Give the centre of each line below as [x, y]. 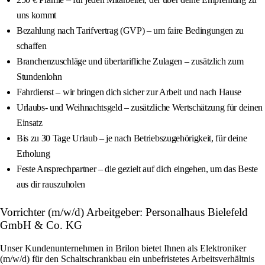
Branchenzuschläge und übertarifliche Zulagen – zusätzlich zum [130, 62]
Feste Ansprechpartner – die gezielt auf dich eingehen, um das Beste [137, 169]
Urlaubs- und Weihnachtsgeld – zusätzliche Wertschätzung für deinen [140, 108]
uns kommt [37, 15]
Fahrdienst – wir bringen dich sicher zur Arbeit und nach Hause [129, 92]
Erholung [33, 154]
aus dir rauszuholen [51, 185]
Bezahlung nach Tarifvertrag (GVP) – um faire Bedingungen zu [130, 31]
